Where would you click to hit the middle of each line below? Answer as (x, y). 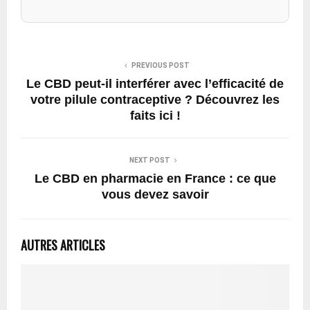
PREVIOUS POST (161, 65)
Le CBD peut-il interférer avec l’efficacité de (155, 83)
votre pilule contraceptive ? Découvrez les (155, 99)
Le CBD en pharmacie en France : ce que (155, 178)
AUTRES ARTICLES (63, 245)
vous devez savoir (155, 194)
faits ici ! (155, 115)
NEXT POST (149, 160)
